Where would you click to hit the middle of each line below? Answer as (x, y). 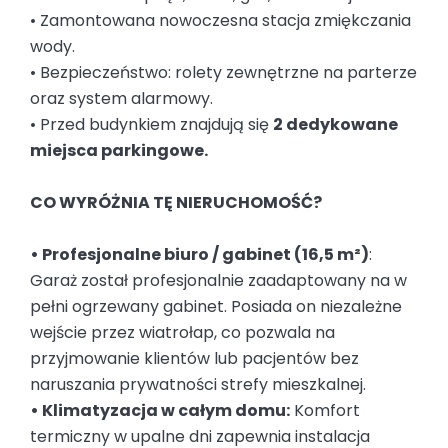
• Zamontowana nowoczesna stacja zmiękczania (220, 21)
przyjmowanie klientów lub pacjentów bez (194, 359)
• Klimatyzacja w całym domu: (160, 411)
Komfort (325, 411)
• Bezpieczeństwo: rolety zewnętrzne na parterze (223, 73)
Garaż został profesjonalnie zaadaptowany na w (218, 281)
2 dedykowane (335, 125)
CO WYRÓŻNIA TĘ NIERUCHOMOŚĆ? (176, 203)
